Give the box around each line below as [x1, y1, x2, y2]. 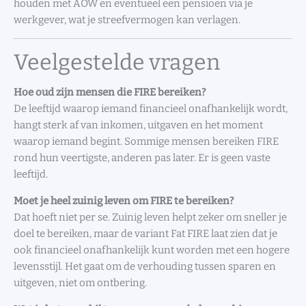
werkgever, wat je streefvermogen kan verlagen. [14, 13, 240, 26]
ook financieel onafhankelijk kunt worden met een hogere [14, 244, 290, 257]
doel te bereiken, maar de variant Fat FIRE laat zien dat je [14, 227, 277, 240]
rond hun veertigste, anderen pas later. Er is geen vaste [14, 152, 270, 165]
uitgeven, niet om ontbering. [14, 277, 147, 290]
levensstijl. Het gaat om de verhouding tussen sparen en [14, 260, 276, 273]
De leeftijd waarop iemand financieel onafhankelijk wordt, [14, 102, 288, 115]
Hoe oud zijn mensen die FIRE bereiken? [14, 86, 206, 99]
